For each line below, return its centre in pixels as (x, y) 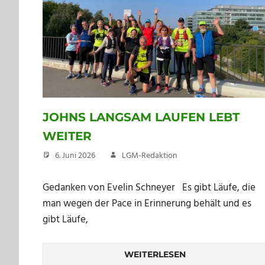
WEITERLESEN (155, 254)
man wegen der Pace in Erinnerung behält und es (147, 204)
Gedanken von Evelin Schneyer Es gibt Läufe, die (149, 188)
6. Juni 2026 (75, 156)
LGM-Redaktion (150, 156)
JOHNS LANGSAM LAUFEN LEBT (141, 117)
